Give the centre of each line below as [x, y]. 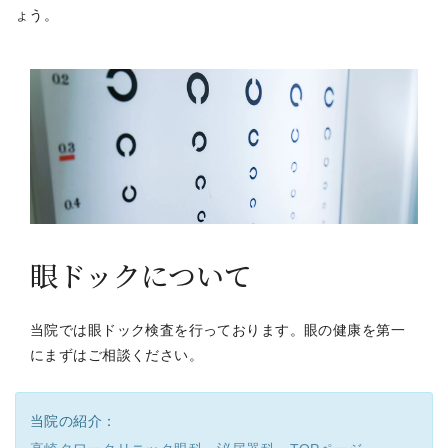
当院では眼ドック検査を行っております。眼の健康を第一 [217, 330]
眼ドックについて [141, 275]
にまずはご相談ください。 [117, 355]
